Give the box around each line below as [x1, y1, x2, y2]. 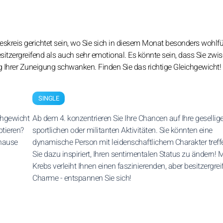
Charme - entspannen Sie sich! [32, 172, 131, 184]
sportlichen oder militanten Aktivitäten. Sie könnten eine [32, 124, 213, 136]
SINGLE [38, 94, 59, 103]
